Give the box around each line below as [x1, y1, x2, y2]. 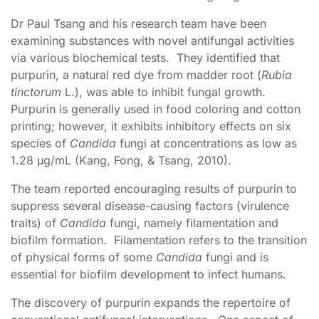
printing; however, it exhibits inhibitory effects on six [11, 119, 291, 133]
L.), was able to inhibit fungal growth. [61, 85, 269, 99]
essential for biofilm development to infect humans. [11, 267, 286, 281]
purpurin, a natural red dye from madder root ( [11, 68, 261, 82]
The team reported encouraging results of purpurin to [11, 182, 297, 196]
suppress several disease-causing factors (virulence [11, 199, 289, 213]
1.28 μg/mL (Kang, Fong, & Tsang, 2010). [11, 153, 231, 167]
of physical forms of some [11, 250, 156, 264]
